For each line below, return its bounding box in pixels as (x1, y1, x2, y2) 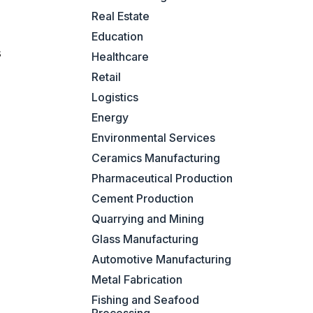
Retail (92, 70, 122, 85)
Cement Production (92, 191, 194, 206)
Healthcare (92, 50, 150, 64)
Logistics (92, 90, 139, 105)
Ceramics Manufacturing (92, 151, 221, 166)
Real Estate (92, 9, 150, 24)
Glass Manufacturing (92, 232, 199, 247)
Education (92, 29, 144, 44)
